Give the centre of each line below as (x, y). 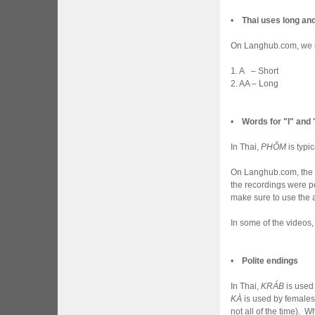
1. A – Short (255, 71)
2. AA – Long (255, 84)
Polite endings (270, 261)
